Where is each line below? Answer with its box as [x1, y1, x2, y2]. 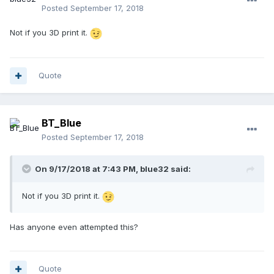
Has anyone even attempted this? [10, 221, 138, 232]
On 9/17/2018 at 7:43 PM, [35, 164, 140, 174]
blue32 [140, 164, 169, 174]
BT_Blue [42, 117, 81, 130]
